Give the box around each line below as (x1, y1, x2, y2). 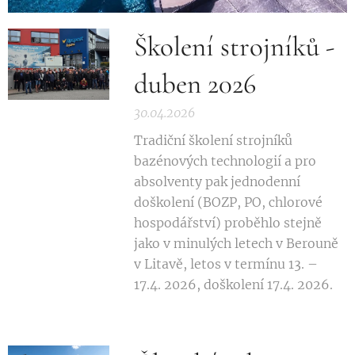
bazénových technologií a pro (133, 152, 316, 169)
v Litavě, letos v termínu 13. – (133, 255, 318, 272)
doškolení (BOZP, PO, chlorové (133, 193, 323, 210)
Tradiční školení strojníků (133, 132, 292, 148)
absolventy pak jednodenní (133, 173, 300, 189)
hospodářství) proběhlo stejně (133, 214, 322, 231)
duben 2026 (133, 67, 256, 101)
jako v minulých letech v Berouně (133, 235, 338, 251)
